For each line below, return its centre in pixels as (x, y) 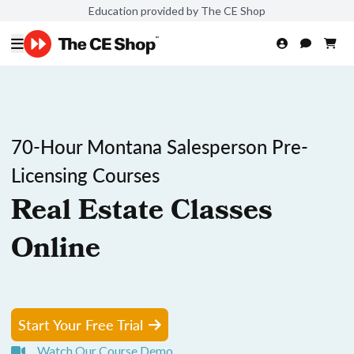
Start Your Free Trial (81, 324)
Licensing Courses (85, 175)
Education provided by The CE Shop (177, 10)
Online (56, 251)
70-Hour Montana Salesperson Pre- (160, 146)
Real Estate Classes (142, 213)
